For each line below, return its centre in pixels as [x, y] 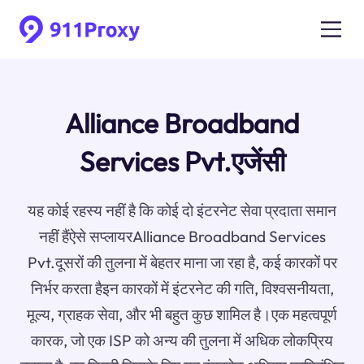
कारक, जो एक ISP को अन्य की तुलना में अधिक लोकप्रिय [182, 341]
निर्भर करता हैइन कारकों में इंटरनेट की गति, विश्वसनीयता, [182, 289]
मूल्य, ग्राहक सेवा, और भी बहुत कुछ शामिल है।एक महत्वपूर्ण [182, 315]
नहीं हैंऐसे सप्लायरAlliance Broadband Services [182, 237]
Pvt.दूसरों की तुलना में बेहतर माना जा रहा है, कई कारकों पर [182, 263]
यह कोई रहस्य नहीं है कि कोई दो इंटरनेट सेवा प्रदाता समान [182, 211]
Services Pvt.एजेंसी [182, 162]
